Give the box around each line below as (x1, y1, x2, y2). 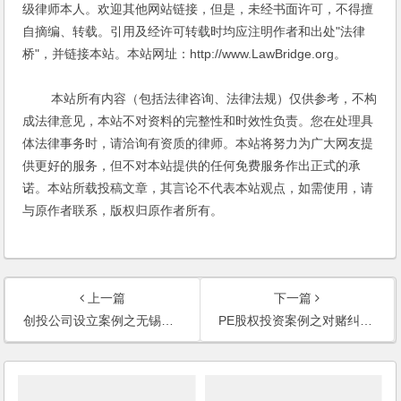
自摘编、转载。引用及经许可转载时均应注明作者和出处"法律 (22, 24, 366, 39)
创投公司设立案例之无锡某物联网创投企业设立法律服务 (23, 313, 162, 328)
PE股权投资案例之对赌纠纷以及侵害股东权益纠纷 (218, 313, 360, 328)
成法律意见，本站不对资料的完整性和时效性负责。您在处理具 (22, 114, 374, 129)
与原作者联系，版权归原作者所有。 (22, 203, 224, 218)
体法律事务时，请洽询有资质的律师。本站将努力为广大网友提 (22, 136, 374, 151)
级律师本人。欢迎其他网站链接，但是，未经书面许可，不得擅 (22, 2, 374, 17)
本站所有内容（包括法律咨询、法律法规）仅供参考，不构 (22, 91, 378, 107)
